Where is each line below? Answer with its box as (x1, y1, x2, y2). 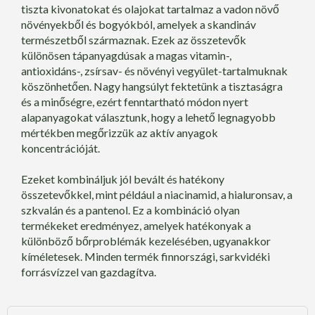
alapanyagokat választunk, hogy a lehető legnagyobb (21, 110, 276, 124)
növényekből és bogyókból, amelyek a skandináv (21, 17, 256, 31)
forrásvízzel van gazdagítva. (21, 265, 156, 279)
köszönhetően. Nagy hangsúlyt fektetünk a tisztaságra (21, 79, 283, 93)
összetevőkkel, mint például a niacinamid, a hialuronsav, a (21, 188, 292, 202)
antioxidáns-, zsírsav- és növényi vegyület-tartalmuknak (21, 63, 288, 77)
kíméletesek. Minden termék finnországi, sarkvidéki (21, 250, 270, 264)
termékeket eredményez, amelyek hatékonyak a (21, 219, 251, 233)
